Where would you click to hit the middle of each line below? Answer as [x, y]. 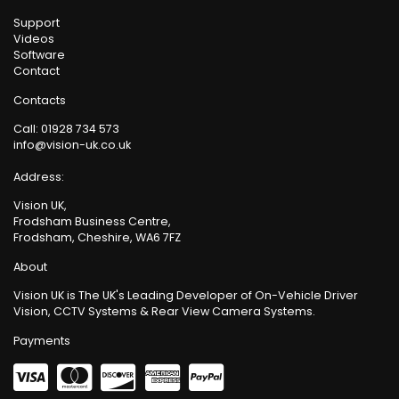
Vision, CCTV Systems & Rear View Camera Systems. [164, 312]
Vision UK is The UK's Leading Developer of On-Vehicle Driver [186, 296]
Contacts [40, 100]
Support [37, 23]
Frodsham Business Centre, [92, 222]
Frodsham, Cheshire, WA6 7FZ [97, 238]
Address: [39, 177]
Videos [34, 39]
